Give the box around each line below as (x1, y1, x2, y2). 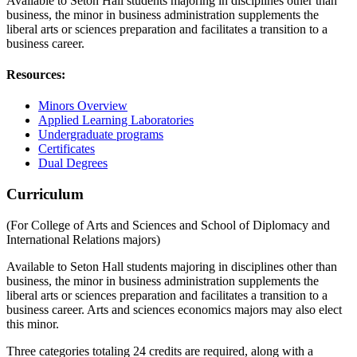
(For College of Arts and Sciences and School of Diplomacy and (6, 218, 330, 232)
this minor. (6, 316, 59, 331)
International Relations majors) (6, 232, 160, 246)
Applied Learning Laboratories (38, 113, 194, 127)
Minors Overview (38, 99, 127, 113)
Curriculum (6, 186, 84, 203)
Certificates (38, 142, 95, 156)
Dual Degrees (38, 156, 108, 171)
